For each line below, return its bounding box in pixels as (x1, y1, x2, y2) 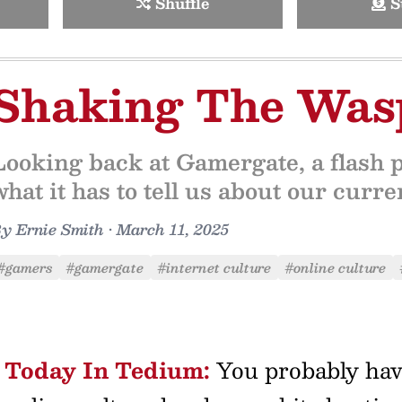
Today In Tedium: (4, 352, 210, 388)
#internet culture (158, 257, 271, 278)
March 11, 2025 (117, 217, 229, 241)
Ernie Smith (16, 217, 104, 241)
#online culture (285, 257, 386, 278)
